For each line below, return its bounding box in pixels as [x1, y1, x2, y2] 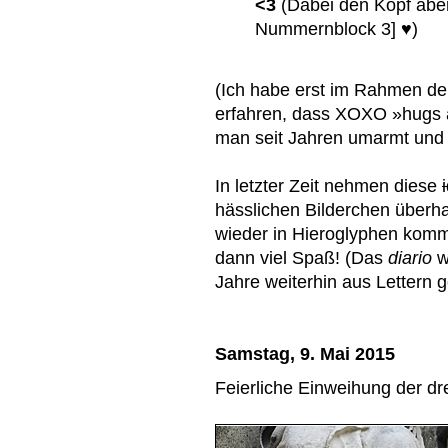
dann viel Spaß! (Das [215, 247, 388, 269]
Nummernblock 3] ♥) [255, 17, 418, 39]
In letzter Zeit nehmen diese [215, 175, 442, 197]
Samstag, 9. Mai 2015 [215, 343, 395, 365]
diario [388, 247, 437, 269]
